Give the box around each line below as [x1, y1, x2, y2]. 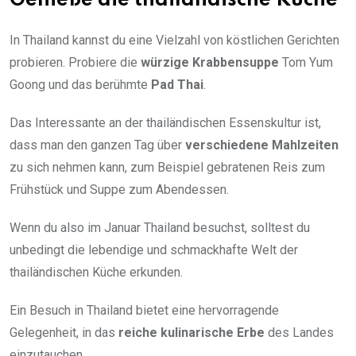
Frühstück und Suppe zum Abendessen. [10, 181, 229, 197]
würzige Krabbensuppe [141, 54, 279, 70]
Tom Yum [279, 54, 333, 70]
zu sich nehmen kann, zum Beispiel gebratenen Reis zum [10, 159, 325, 175]
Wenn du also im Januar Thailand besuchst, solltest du [10, 219, 310, 235]
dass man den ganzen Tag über [10, 137, 185, 153]
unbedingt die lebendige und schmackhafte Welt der [10, 242, 298, 257]
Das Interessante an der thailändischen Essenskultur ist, [10, 114, 321, 130]
